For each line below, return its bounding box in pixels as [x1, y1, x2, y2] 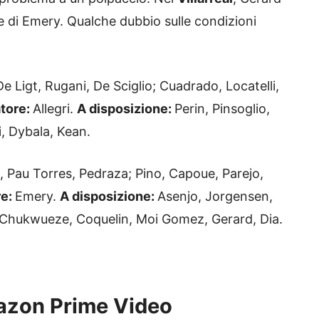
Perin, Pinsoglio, [174, 101, 270, 117]
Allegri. [33, 101, 77, 117]
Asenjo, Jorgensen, [157, 189, 273, 204]
